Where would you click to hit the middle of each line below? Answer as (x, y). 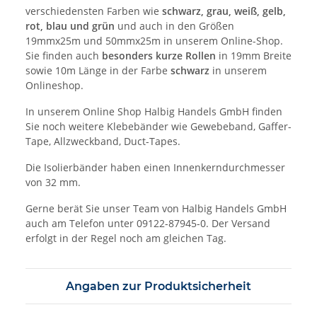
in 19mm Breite (254, 56)
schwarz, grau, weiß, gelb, (224, 11)
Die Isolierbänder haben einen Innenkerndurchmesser (155, 168)
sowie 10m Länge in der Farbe (98, 71)
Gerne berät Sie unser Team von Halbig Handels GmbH (156, 209)
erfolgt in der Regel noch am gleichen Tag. (126, 238)
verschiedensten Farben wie (94, 11)
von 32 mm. (53, 183)
